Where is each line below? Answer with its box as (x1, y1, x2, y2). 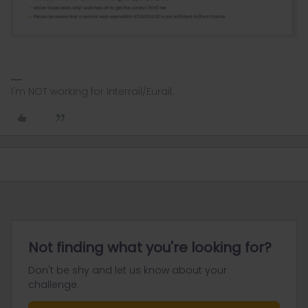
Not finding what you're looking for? (28, 237, 272, 257)
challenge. (28, 277, 79, 291)
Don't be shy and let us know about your (28, 263, 227, 277)
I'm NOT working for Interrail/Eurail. (11, 84, 174, 98)
